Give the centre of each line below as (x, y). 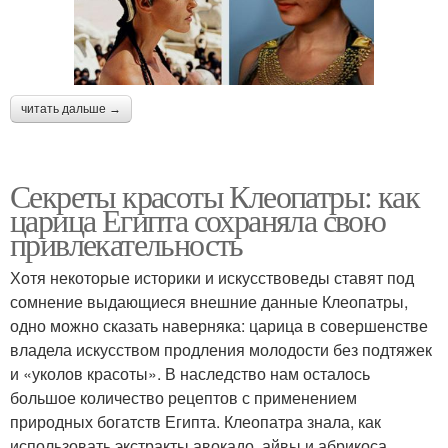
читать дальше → (71, 108)
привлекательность (126, 243)
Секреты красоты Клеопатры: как (214, 195)
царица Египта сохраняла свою (198, 219)
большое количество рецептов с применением (183, 397)
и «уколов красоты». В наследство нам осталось (190, 373)
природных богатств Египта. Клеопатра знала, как (195, 421)
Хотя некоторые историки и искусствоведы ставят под (212, 277)
